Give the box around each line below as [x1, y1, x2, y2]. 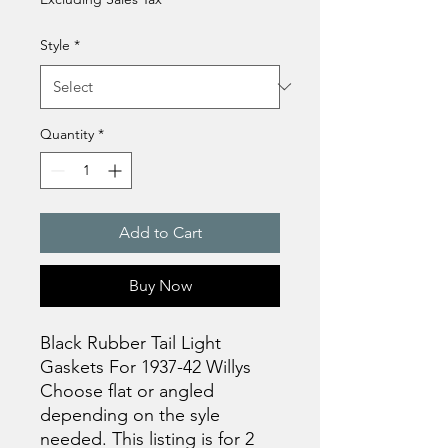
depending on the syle [40, 403, 220, 426]
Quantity [40, 124, 94, 143]
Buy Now [128, 275, 192, 295]
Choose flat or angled [40, 379, 214, 402]
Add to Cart [118, 222, 202, 242]
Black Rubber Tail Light [40, 331, 221, 354]
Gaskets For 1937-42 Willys [40, 355, 256, 378]
